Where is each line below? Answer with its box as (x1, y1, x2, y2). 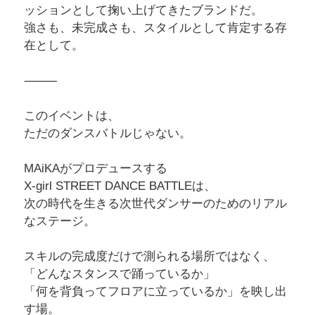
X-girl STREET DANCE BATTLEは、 (23, 179, 216, 193)
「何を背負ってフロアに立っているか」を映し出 (23, 284, 287, 298)
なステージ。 (23, 214, 96, 228)
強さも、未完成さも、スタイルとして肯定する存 (23, 20, 287, 34)
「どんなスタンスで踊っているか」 (23, 266, 215, 281)
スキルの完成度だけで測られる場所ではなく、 (23, 249, 275, 263)
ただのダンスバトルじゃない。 (23, 126, 191, 140)
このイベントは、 (23, 108, 120, 122)
